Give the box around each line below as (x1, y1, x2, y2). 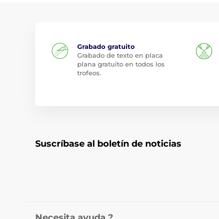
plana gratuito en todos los (77, 60, 165, 68)
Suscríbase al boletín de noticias (35, 138, 181, 149)
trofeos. (77, 69, 101, 77)
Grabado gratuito (77, 43, 135, 50)
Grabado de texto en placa (77, 51, 163, 59)
